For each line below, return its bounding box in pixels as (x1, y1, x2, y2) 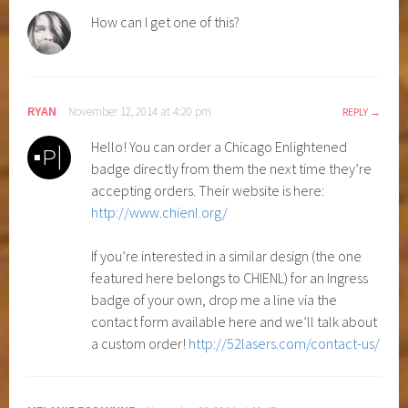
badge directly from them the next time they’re (91, 158, 372, 178)
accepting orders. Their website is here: (91, 180, 325, 199)
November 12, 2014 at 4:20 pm (68, 103, 212, 119)
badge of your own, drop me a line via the (91, 290, 338, 309)
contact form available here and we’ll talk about (91, 311, 378, 331)
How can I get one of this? (91, 12, 240, 31)
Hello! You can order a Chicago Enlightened (91, 137, 348, 156)
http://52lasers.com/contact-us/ (189, 333, 381, 352)
